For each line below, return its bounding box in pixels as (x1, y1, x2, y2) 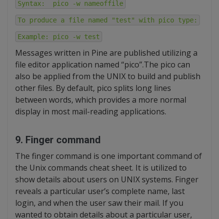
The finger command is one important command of (15, 151, 202, 161)
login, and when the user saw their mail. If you (15, 197, 183, 208)
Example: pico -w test (18, 33, 100, 41)
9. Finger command (15, 134, 101, 146)
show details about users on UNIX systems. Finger (15, 174, 198, 185)
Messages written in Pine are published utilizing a (15, 47, 197, 58)
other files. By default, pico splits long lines (15, 83, 171, 93)
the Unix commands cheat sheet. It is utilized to (15, 162, 187, 173)
